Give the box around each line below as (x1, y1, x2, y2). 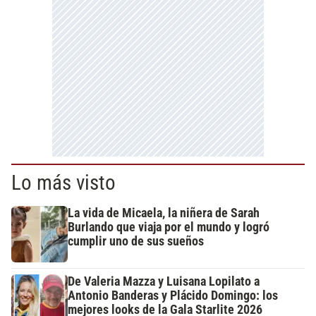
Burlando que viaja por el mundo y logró (68, 219, 269, 234)
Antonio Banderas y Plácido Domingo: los (68, 288, 278, 303)
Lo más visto (11, 170, 116, 195)
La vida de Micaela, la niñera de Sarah (68, 205, 260, 220)
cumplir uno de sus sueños (68, 233, 204, 248)
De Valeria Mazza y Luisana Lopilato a (68, 274, 260, 288)
